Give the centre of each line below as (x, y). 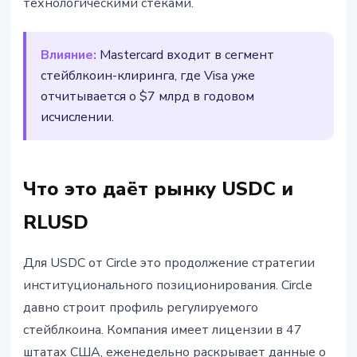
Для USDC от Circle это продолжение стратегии (169, 263)
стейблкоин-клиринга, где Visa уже (148, 76)
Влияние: (69, 55)
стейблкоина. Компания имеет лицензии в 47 (163, 330)
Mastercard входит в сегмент (185, 55)
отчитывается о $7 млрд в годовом (147, 97)
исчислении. (77, 118)
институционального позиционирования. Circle (168, 286)
